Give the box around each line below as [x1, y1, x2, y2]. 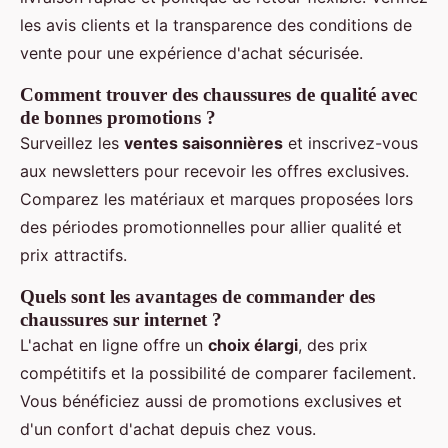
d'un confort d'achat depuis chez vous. [20, 418, 316, 439]
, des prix [298, 334, 368, 355]
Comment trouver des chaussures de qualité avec [20, 83, 417, 105]
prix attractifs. [20, 244, 127, 265]
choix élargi [208, 334, 298, 355]
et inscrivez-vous [283, 132, 418, 153]
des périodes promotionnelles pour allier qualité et [20, 216, 402, 237]
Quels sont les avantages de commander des [20, 285, 375, 307]
